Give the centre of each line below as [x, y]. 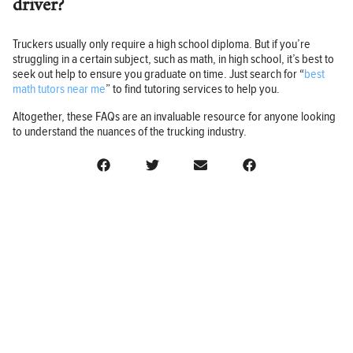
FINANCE [49, 331]
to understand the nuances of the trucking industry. [130, 132]
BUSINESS [52, 305]
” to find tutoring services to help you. [193, 90]
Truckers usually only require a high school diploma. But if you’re [162, 45]
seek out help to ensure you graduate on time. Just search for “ [158, 75]
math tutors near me [59, 90]
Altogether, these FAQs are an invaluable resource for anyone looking [174, 117]
